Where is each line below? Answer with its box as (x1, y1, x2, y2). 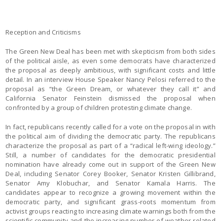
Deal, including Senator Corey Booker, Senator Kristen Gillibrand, (5, 169, 216, 178)
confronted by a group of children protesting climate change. (5, 103, 192, 112)
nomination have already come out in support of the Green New (5, 160, 216, 169)
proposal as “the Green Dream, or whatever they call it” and (5, 84, 216, 93)
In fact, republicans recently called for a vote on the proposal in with (5, 122, 216, 131)
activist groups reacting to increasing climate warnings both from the (5, 207, 216, 216)
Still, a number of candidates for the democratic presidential (5, 150, 216, 159)
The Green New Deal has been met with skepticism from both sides (5, 47, 216, 56)
